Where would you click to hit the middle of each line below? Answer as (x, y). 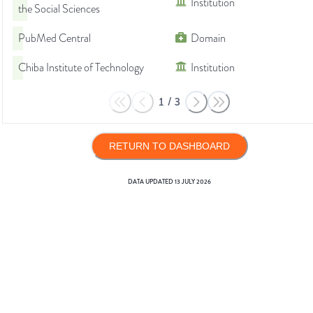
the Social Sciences (59, 9)
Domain (208, 39)
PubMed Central (54, 39)
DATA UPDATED (151, 182)
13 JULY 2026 (192, 182)
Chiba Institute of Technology (81, 68)
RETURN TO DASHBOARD (169, 146)
